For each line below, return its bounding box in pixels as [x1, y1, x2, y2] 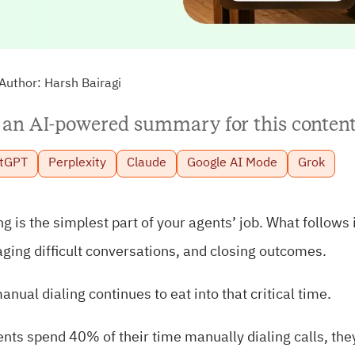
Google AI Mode [187, 157, 277, 170]
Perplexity [48, 157, 106, 170]
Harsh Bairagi [44, 77, 121, 90]
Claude [127, 157, 166, 170]
